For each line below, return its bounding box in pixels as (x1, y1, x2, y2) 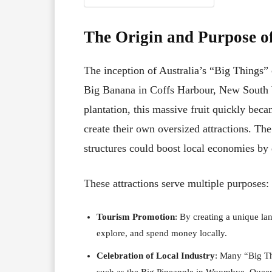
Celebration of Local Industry (97, 250, 215, 260)
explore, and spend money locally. (97, 228, 227, 238)
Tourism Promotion (97, 211, 175, 222)
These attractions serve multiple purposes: (84, 177, 269, 189)
